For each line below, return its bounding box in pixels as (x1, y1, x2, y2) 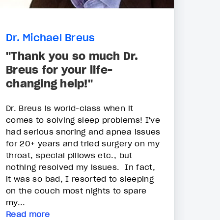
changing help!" (6, 77, 93, 91)
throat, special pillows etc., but (6, 150, 133, 161)
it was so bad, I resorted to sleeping (6, 174, 154, 184)
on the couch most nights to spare (6, 186, 147, 196)
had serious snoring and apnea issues (6, 127, 161, 137)
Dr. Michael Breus (6, 31, 95, 45)
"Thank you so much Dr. (6, 49, 138, 63)
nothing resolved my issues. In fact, (6, 162, 155, 172)
